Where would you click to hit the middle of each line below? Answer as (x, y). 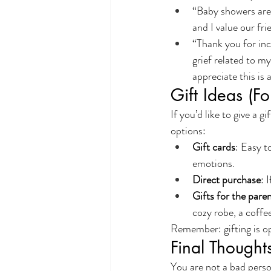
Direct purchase (227, 180)
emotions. (214, 163)
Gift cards (214, 147)
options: (188, 131)
